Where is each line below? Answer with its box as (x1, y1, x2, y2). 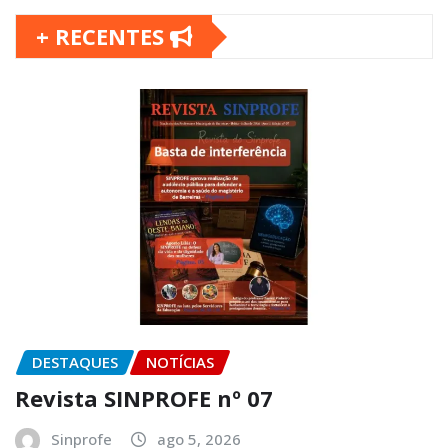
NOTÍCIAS (146, 351, 214, 372)
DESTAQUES (32, 351, 118, 372)
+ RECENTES (36, 21, 170, 52)
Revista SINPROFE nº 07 (15, 383, 273, 414)
